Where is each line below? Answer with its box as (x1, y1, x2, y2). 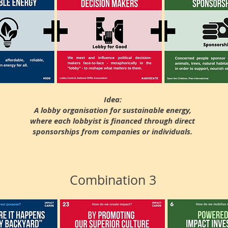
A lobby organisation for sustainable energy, (34, 105, 191, 116)
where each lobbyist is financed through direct (30, 116, 195, 126)
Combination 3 (70, 172, 156, 188)
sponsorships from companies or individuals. (33, 126, 192, 137)
